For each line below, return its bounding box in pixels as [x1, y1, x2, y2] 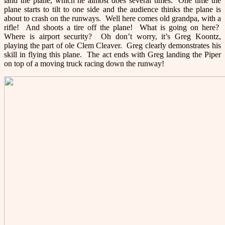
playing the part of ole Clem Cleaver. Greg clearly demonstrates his [4, 41, 221, 50]
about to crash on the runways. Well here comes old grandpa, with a [4, 14, 221, 23]
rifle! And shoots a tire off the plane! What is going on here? [4, 23, 221, 32]
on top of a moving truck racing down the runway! [4, 59, 164, 68]
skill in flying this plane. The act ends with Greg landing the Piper [4, 50, 221, 59]
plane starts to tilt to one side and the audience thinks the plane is [4, 5, 221, 14]
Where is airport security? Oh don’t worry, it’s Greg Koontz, [4, 32, 221, 41]
